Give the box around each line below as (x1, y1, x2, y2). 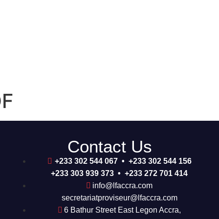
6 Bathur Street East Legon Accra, (64, 206, 181, 214)
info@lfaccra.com (92, 181, 153, 190)
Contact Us (67, 137, 152, 156)
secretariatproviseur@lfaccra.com (61, 194, 177, 202)
